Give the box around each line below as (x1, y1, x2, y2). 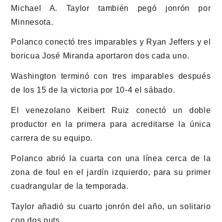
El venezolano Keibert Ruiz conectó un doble (11, 106, 211, 115)
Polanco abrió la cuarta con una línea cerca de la (11, 154, 211, 163)
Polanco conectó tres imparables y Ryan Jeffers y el (11, 38, 211, 47)
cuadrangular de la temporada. (11, 181, 129, 190)
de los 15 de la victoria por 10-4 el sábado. (11, 86, 175, 95)
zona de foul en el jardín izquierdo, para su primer (11, 167, 211, 176)
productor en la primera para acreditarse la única (11, 120, 211, 129)
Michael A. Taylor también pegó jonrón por (11, 3, 211, 12)
